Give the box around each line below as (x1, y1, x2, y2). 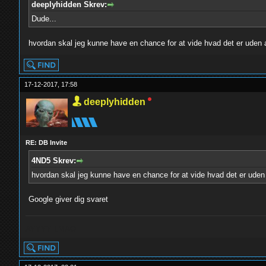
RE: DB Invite (26, 139, 68, 146)
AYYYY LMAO (26, 224, 77, 233)
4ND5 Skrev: (31, 156, 77, 165)
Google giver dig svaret (28, 194, 109, 204)
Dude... (31, 14, 57, 23)
